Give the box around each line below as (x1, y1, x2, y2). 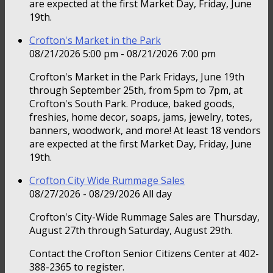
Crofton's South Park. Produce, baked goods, (29, 97, 235, 111)
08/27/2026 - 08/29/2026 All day (29, 187, 172, 201)
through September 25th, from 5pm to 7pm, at (29, 83, 243, 97)
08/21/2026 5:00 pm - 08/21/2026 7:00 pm (29, 47, 216, 61)
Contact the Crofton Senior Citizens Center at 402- (29, 247, 259, 261)
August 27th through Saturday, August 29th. (29, 224, 232, 238)
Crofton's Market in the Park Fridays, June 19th (29, 70, 244, 84)
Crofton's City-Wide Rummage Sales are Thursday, (29, 210, 260, 224)
